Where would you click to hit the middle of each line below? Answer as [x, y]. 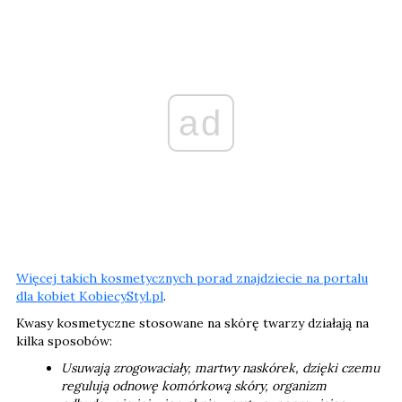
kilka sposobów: [64, 341]
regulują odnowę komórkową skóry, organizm [194, 385]
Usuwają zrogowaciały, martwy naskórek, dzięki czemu [220, 367]
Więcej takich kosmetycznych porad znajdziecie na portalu [192, 278]
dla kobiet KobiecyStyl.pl [90, 296]
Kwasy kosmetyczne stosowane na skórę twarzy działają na [192, 323]
